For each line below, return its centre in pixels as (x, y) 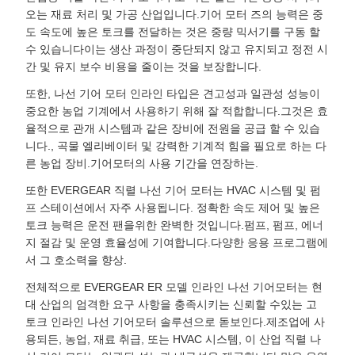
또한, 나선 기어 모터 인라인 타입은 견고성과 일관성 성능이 (173, 94)
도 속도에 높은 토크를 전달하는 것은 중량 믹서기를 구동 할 (173, 32)
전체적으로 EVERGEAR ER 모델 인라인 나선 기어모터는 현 (174, 287)
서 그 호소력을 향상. (76, 260)
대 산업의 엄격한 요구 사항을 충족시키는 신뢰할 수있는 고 (171, 304)
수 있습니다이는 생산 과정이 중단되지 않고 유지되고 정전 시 (177, 49)
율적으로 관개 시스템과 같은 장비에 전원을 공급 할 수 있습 (173, 128)
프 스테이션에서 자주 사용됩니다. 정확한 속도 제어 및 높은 (173, 208)
